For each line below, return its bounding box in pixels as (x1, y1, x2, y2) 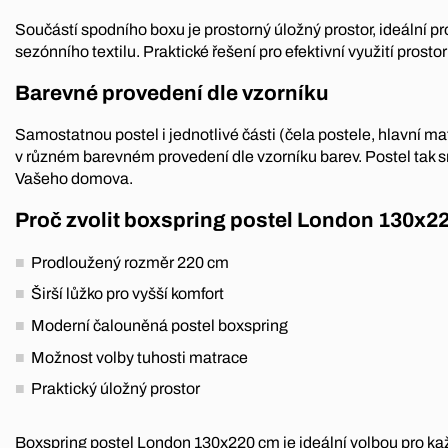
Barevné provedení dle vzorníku (15, 81, 329, 104)
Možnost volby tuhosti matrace (31, 348, 248, 366)
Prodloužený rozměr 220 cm (31, 253, 229, 271)
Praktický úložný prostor (31, 380, 200, 398)
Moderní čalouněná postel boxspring (31, 317, 288, 335)
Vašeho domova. (15, 170, 133, 188)
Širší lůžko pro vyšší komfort (31, 285, 224, 303)
